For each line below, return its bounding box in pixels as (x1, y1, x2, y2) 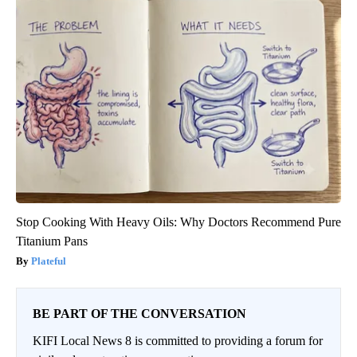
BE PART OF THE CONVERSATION (33, 307, 246, 321)
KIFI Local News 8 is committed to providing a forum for (33, 334, 323, 348)
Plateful (31, 255, 66, 268)
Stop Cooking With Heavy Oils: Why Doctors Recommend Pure (16, 215, 341, 229)
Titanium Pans (16, 234, 88, 249)
